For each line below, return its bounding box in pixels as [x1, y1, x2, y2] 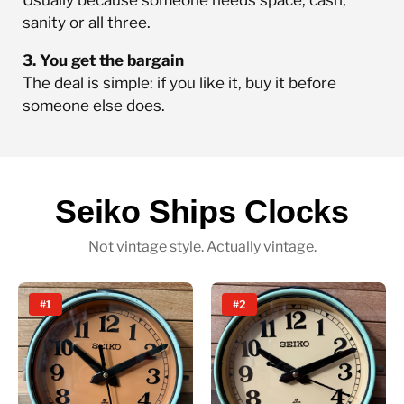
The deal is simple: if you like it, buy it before [23, 72, 336, 92]
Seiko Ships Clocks [55, 192, 349, 230]
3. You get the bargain [23, 50, 184, 69]
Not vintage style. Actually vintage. [87, 237, 317, 255]
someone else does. [23, 95, 165, 115]
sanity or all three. [23, 12, 151, 32]
